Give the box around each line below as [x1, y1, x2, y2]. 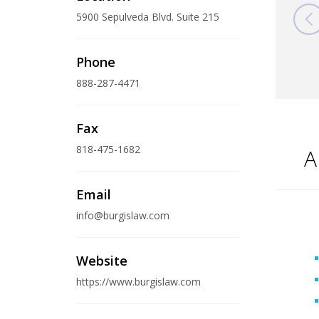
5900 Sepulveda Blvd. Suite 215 [76, 10, 219, 23]
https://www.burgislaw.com [76, 275, 204, 288]
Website [76, 252, 127, 269]
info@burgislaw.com [76, 209, 169, 222]
